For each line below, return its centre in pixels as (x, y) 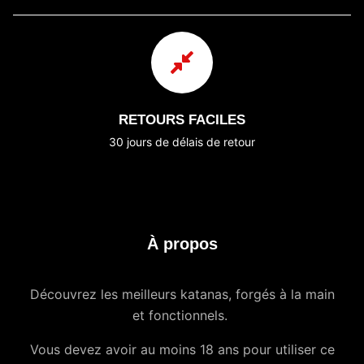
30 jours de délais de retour (182, 142)
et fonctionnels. (182, 316)
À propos (182, 244)
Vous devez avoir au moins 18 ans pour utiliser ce (182, 350)
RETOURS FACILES (182, 120)
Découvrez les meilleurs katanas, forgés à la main (182, 295)
